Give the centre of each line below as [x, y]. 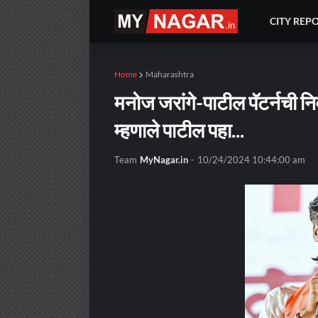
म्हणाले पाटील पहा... [179, 130]
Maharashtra [170, 74]
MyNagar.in [164, 160]
